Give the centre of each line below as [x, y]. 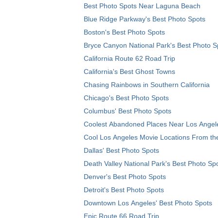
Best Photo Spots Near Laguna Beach [142, 6]
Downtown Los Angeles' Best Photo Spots [148, 203]
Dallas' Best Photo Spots [121, 151]
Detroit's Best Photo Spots [124, 190]
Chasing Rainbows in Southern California [147, 85]
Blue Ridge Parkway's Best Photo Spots [145, 19]
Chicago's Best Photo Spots [126, 98]
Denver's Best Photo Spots [125, 177]
